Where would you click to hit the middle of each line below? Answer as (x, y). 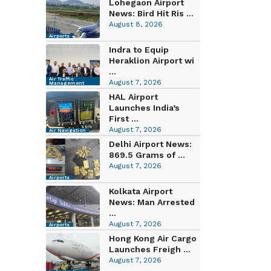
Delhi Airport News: (150, 144)
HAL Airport (133, 96)
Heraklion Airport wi (151, 60)
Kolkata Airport (140, 191)
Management (67, 83)
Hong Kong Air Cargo (152, 238)
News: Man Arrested (152, 202)
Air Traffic (61, 79)
